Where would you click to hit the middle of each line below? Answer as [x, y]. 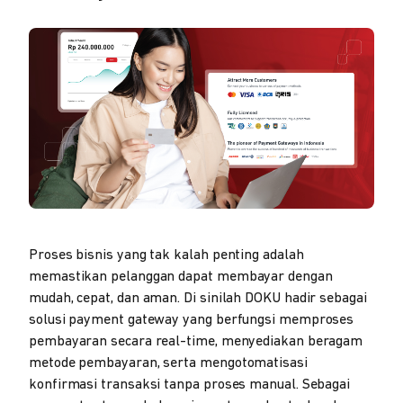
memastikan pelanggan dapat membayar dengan [181, 277]
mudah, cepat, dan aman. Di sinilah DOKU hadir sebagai [198, 298]
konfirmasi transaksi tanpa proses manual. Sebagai [190, 385]
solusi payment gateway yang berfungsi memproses [192, 320]
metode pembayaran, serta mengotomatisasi [168, 363]
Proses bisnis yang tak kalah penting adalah [166, 255]
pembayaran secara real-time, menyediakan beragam [196, 341]
